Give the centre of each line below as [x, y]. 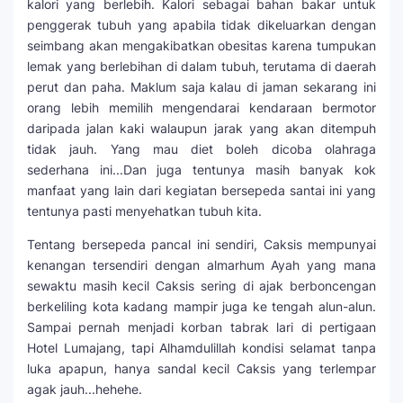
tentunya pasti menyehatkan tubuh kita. [144, 210]
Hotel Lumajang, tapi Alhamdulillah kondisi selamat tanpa [201, 347]
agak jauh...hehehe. [85, 389]
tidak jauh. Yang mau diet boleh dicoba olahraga [201, 148]
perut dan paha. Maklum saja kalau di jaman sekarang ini [201, 86]
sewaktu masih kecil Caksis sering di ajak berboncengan [201, 285]
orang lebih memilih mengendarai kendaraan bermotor [201, 107]
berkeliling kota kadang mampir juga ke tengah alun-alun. [201, 306]
